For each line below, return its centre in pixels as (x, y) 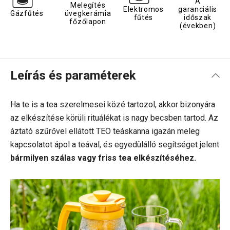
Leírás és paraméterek (73, 75)
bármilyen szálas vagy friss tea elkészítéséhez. (103, 158)
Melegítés (88, 5)
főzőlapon (88, 22)
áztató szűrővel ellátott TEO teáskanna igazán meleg (105, 131)
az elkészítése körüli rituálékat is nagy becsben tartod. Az (114, 118)
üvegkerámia (88, 13)
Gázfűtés (27, 13)
